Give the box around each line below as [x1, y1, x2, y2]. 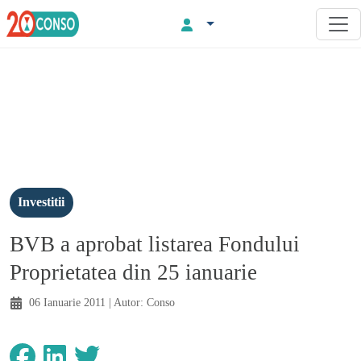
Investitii [18, 195, 65, 210]
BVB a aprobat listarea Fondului [10, 231, 300, 256]
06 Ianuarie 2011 [29, 295, 106, 309]
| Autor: [106, 295, 147, 309]
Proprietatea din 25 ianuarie [10, 259, 257, 284]
